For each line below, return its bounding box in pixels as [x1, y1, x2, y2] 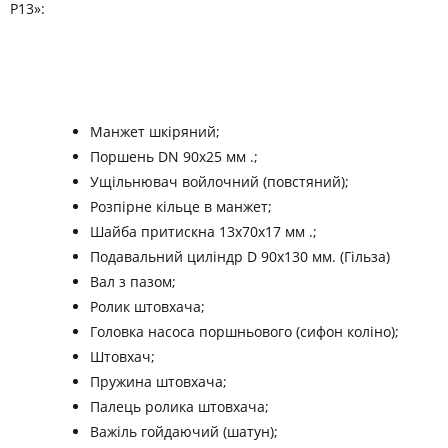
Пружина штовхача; [89, 372, 227, 392]
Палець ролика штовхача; [89, 397, 269, 417]
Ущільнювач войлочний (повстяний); [89, 172, 349, 192]
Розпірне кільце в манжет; [89, 197, 272, 217]
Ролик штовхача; [89, 297, 205, 317]
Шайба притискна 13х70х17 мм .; [89, 222, 317, 242]
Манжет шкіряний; [89, 122, 220, 142]
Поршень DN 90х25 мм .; [89, 147, 258, 167]
